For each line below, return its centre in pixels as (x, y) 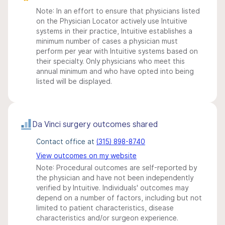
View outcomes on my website (86, 156)
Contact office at (66, 142)
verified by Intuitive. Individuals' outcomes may (112, 188)
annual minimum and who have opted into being (115, 71)
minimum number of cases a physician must (107, 41)
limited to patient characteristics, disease (105, 208)
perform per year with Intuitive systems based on (117, 51)
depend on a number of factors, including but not (119, 198)
